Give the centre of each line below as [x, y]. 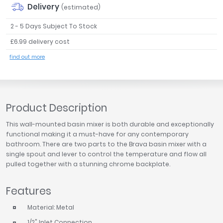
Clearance [37, 54]
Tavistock [28, 10]
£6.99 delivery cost [40, 41]
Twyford [26, 22]
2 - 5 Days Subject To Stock [54, 26]
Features [29, 191]
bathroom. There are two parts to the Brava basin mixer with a [106, 144]
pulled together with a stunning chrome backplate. [88, 164]
